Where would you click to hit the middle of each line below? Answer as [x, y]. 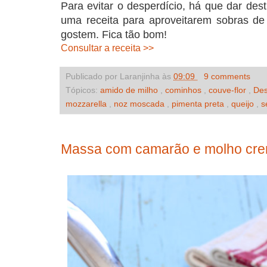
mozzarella [87, 104]
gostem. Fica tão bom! [114, 35]
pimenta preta [199, 104]
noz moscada [140, 104]
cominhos [184, 90]
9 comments [227, 77]
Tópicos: [83, 90]
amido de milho [130, 90]
